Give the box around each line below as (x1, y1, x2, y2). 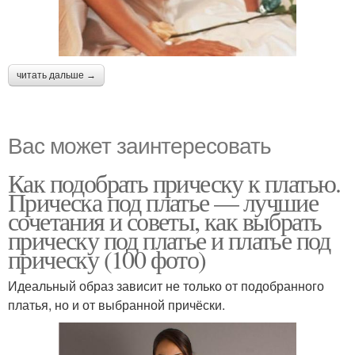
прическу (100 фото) (8, 241, 206, 276)
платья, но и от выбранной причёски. (8, 295, 225, 314)
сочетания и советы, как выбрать (8, 203, 322, 238)
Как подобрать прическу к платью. (8, 165, 341, 200)
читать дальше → (17, 69, 96, 81)
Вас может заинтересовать (8, 128, 271, 160)
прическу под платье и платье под (8, 222, 330, 257)
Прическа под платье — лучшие (8, 184, 319, 219)
